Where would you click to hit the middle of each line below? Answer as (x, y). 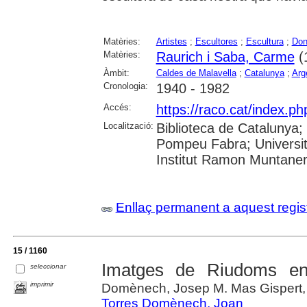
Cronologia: (125, 86)
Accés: (117, 107)
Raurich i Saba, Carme (225, 57)
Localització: (128, 125)
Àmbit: (116, 73)
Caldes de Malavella (196, 73)
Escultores (216, 41)
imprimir (42, 284)
